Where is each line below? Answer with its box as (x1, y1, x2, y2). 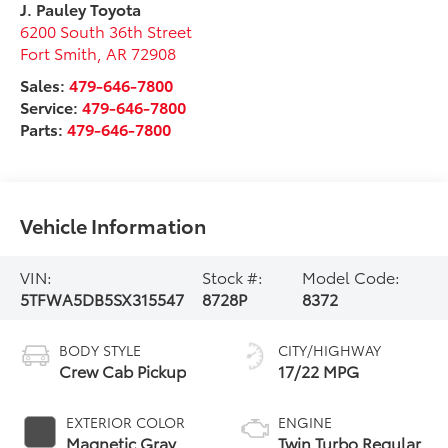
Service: (20, 94, 83, 118)
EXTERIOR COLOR (66, 411, 186, 432)
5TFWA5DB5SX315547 (20, 286, 185, 310)
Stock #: (202, 264, 264, 288)
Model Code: (302, 264, 401, 288)
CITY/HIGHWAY (278, 339, 381, 360)
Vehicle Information (20, 210, 207, 239)
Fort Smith (20, 40, 98, 64)
